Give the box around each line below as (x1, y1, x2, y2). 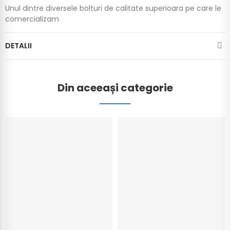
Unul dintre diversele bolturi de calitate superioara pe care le (5, 3, 221, 13)
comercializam (5, 13, 59, 24)
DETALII (5, 40, 32, 51)
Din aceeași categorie (57, 80, 173, 95)
